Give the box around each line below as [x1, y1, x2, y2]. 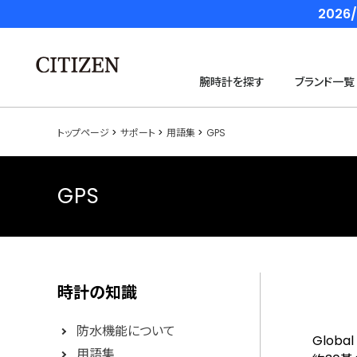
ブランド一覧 [295, 74, 355, 90]
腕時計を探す [199, 74, 265, 90]
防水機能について [76, 322, 175, 340]
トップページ [57, 126, 109, 139]
